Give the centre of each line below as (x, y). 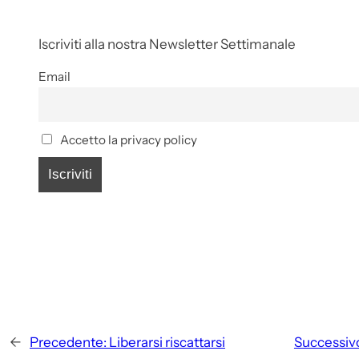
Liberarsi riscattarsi (167, 342)
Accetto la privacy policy (127, 140)
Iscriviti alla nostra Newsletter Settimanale (167, 44)
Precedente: (68, 342)
